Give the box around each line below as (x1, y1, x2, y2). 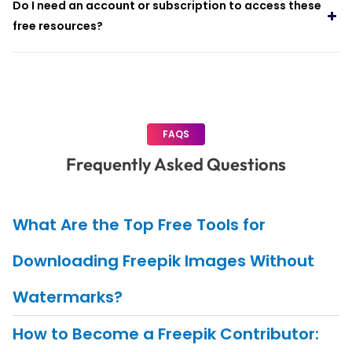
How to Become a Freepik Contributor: (12, 323, 319, 346)
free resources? (12, 18, 103, 35)
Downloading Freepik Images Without (12, 250, 314, 273)
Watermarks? (12, 286, 123, 309)
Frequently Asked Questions (66, 153, 286, 176)
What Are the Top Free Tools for (12, 214, 266, 236)
